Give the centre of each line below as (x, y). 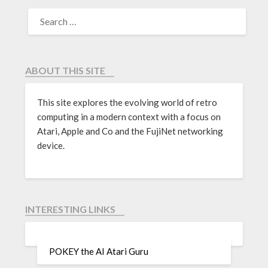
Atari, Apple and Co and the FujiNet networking (130, 131)
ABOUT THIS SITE (66, 70)
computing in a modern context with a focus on (129, 117)
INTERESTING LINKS (71, 209)
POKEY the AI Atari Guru (99, 251)
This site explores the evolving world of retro (127, 102)
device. (51, 145)
